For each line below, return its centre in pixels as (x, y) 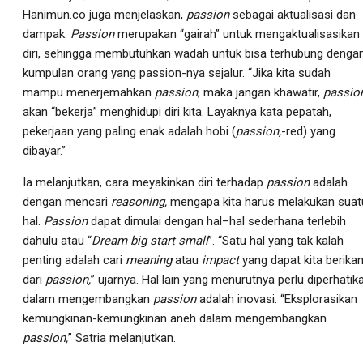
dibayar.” (44, 150)
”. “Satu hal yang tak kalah (276, 240)
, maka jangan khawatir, (261, 92)
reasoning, (141, 201)
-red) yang (308, 131)
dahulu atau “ (57, 240)
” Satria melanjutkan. (122, 337)
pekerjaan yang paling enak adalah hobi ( (129, 131)
